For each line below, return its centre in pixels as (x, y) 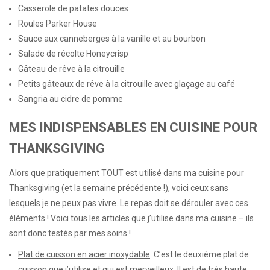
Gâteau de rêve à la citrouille (71, 68)
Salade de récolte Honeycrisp (73, 53)
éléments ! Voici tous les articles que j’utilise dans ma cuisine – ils (131, 218)
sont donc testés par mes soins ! (70, 234)
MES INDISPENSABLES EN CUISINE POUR (133, 128)
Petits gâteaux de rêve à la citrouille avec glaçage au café (127, 83)
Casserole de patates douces (73, 8)
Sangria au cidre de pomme (71, 99)
